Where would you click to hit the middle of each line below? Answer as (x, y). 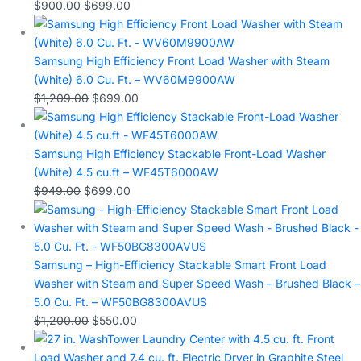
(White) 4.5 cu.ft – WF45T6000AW (126, 172)
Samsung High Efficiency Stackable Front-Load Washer (180, 154)
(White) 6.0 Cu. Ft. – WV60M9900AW (135, 79)
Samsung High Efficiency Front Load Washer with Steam (182, 61)
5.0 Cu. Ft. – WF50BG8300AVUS (120, 302)
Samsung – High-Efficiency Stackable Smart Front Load (180, 265)
